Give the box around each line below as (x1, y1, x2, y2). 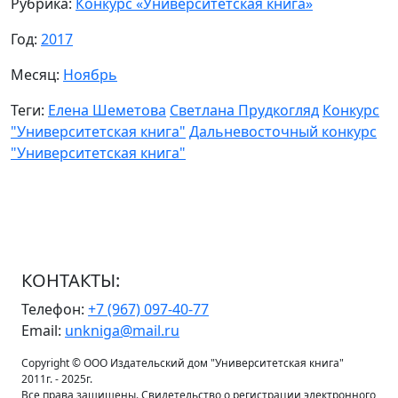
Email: (21, 321, 65, 341)
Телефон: (21, 299, 88, 320)
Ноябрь (63, 65, 117, 85)
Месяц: (11, 65, 63, 85)
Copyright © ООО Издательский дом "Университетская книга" (21, 355, 344, 371)
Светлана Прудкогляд (170, 100, 319, 121)
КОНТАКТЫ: (21, 268, 120, 293)
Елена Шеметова (48, 100, 166, 121)
